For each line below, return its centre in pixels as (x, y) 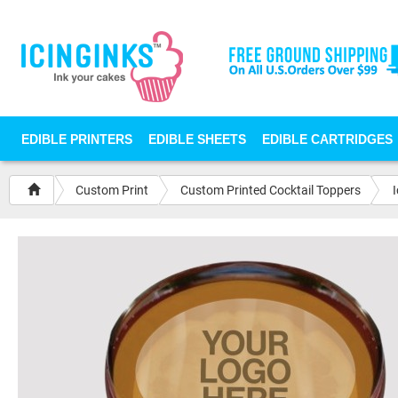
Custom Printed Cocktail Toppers (271, 190)
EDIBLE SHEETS (197, 139)
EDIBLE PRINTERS (77, 139)
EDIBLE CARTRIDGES (327, 139)
